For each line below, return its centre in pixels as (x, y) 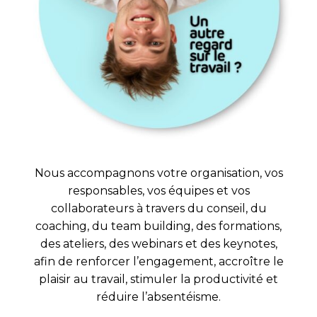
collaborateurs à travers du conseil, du (158, 208)
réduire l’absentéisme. (158, 296)
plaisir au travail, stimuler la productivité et (158, 279)
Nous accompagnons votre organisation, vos (158, 173)
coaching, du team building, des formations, (158, 226)
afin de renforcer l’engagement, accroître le (158, 261)
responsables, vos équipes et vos (158, 190)
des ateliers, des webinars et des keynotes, (158, 243)
